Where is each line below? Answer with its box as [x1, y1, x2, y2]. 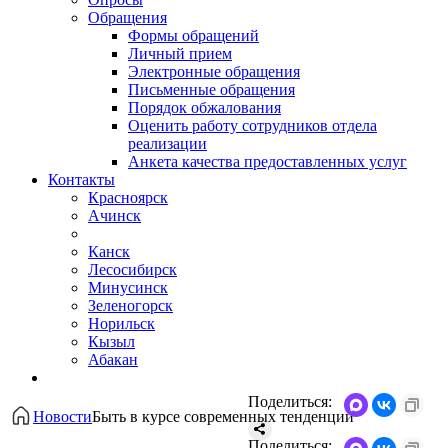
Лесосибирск [88, 261, 177, 279]
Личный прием [128, 45, 232, 63]
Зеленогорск [88, 297, 173, 315]
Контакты [48, 171, 115, 189]
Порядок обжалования [128, 99, 281, 117]
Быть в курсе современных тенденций [92, 408, 354, 426]
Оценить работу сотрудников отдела [128, 117, 377, 135]
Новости [33, 408, 92, 426]
